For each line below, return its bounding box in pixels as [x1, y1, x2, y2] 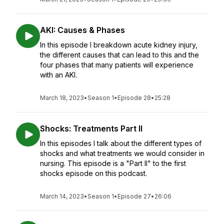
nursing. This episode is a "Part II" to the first [40, 159, 186, 167]
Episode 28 [117, 94, 151, 101]
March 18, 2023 [40, 94, 84, 101]
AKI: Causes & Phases [40, 25, 125, 35]
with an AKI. [40, 70, 79, 79]
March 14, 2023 [40, 192, 84, 200]
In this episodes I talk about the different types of [40, 139, 201, 147]
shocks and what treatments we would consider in [40, 149, 204, 157]
